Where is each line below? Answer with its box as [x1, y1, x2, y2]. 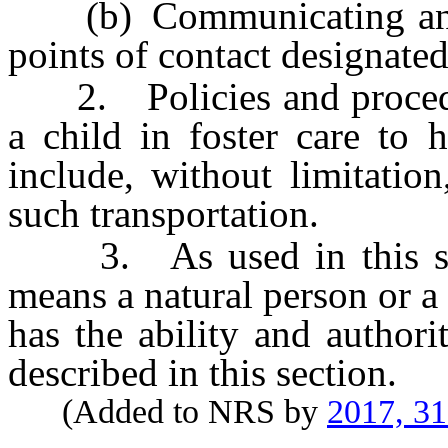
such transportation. [8, 191, 319, 235]
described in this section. [8, 351, 397, 395]
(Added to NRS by [8, 393, 327, 431]
